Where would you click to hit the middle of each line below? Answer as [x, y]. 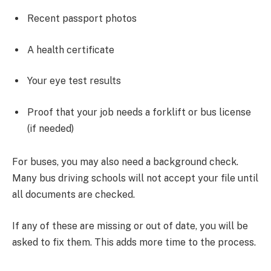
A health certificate [71, 50]
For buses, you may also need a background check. [125, 162]
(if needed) [51, 128]
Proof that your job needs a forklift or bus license [139, 112]
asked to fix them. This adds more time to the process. [134, 242]
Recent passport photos [82, 19]
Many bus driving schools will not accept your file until [135, 178]
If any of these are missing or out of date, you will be [130, 226]
